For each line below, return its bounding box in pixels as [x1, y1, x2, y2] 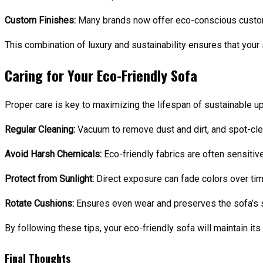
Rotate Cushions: [5, 198, 74, 210]
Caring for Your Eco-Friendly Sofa [5, 65, 197, 86]
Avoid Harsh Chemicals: [5, 149, 102, 160]
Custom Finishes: [5, 15, 76, 26]
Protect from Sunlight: [5, 173, 94, 185]
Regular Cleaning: [5, 124, 75, 136]
